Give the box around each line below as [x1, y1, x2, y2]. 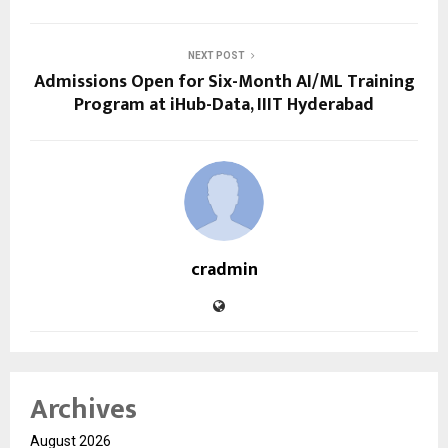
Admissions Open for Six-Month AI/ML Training [33, 67, 415, 98]
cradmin [190, 255, 258, 286]
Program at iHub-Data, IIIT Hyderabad [74, 90, 374, 121]
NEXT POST [187, 50, 245, 62]
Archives [30, 386, 137, 434]
